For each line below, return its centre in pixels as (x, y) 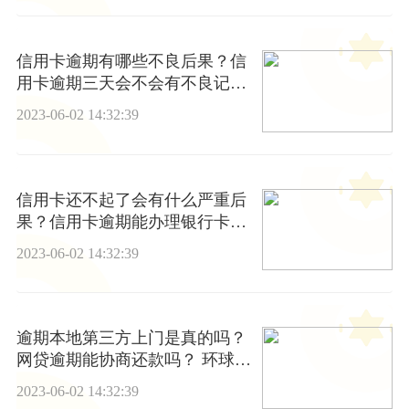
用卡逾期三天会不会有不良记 (123, 84)
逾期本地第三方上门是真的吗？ (131, 338)
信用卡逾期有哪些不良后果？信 (131, 62)
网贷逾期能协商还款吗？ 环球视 (133, 360)
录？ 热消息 (59, 105)
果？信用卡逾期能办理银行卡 (123, 221)
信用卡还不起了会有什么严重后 (131, 199)
